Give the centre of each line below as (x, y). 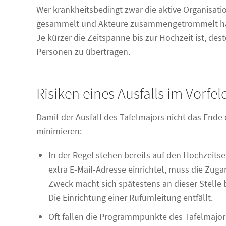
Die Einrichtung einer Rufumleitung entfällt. (131, 197)
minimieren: (59, 131)
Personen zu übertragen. (83, 52)
